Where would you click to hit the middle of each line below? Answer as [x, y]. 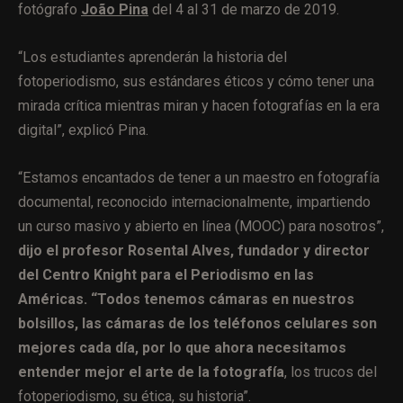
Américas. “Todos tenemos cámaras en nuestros [186, 299]
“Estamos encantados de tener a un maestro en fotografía [199, 177]
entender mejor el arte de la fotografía [151, 372]
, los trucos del [331, 372]
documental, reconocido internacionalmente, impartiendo [194, 201]
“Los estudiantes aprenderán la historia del [152, 57]
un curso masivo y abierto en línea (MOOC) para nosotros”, [201, 226]
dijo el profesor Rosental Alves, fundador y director [194, 250]
